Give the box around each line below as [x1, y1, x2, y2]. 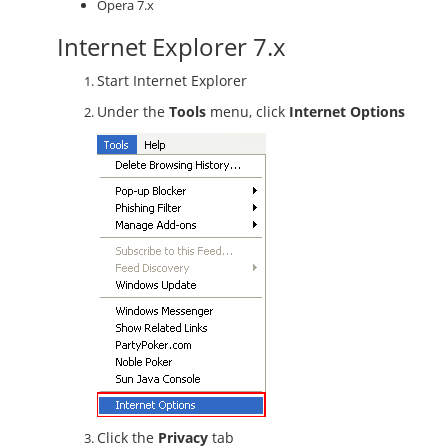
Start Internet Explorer [97, 71, 247, 90]
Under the [97, 102, 169, 121]
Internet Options [289, 102, 405, 121]
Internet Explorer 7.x [57, 30, 286, 63]
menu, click [206, 102, 289, 121]
